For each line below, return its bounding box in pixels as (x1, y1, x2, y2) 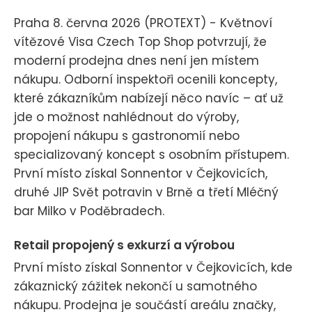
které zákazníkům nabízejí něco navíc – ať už (14, 89, 283, 107)
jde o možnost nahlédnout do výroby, (14, 108, 239, 125)
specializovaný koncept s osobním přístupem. (14, 146, 289, 163)
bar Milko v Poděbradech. (14, 202, 164, 219)
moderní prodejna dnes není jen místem (14, 52, 259, 69)
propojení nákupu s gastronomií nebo (14, 127, 240, 144)
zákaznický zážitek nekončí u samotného (14, 277, 257, 295)
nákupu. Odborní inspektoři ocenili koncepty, (14, 70, 277, 88)
